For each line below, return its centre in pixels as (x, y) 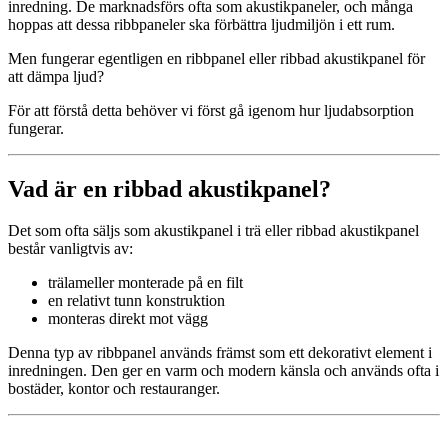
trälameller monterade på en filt (145, 283)
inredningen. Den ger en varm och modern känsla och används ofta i (223, 371)
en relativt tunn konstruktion (136, 301)
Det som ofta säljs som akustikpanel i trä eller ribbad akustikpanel (213, 231)
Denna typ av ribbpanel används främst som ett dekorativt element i (220, 353)
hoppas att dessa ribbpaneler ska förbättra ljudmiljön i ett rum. (201, 24)
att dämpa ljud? (56, 76)
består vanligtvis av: (70, 249)
